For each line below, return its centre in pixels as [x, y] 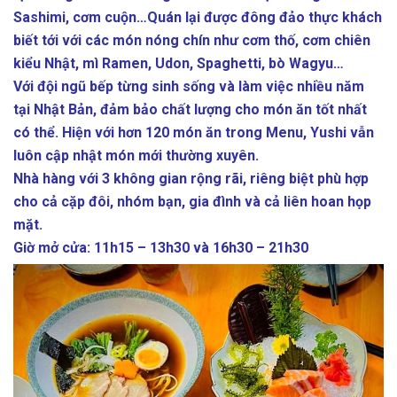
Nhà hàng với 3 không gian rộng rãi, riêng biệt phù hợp [191, 178]
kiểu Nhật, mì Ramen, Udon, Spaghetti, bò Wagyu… [179, 63]
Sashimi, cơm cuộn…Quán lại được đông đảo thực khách [198, 17]
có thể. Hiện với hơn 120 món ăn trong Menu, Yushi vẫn [194, 132]
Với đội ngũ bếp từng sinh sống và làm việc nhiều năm [189, 86]
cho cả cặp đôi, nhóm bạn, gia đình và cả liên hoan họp [192, 201]
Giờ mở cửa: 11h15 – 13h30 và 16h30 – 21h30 [161, 247]
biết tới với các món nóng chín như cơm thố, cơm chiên [192, 40]
